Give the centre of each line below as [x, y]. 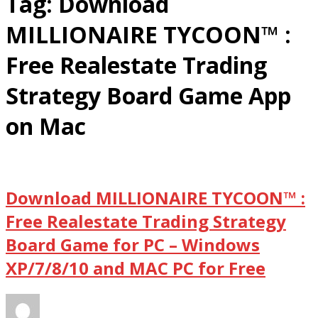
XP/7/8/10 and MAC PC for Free [136, 268]
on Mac [46, 126]
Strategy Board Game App [148, 95]
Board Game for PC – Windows [133, 244]
